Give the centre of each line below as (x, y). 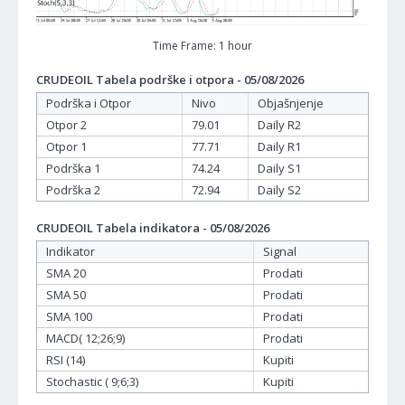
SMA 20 (66, 273)
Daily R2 (279, 124)
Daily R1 (279, 146)
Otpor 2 (66, 124)
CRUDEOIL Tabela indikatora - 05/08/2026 (153, 227)
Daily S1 (279, 168)
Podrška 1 (73, 168)
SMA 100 (69, 316)
